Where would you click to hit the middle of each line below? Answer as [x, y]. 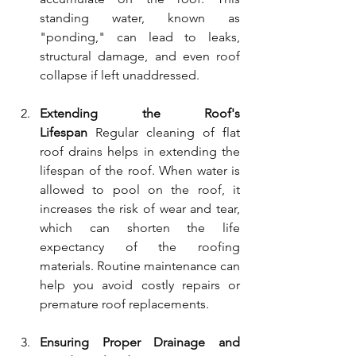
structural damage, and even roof [140, 56]
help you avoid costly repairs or [140, 284]
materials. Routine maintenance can [140, 265]
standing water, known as [140, 17]
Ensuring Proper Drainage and [140, 342]
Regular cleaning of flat [164, 132]
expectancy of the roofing [140, 246]
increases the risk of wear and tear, [140, 208]
